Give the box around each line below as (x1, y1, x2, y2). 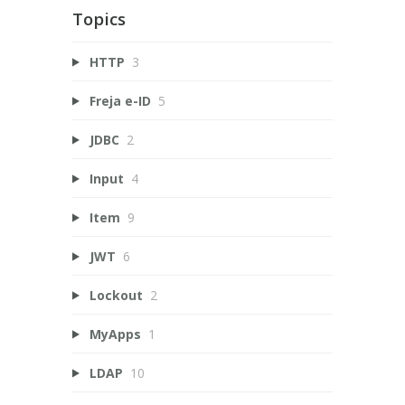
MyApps (89, 325, 141, 343)
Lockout (89, 286, 143, 304)
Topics (72, 7, 126, 30)
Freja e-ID (89, 91, 151, 109)
